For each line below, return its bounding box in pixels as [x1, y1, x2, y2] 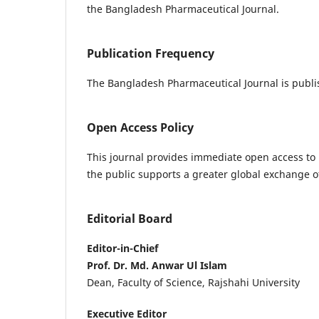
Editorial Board [87, 210, 172, 226]
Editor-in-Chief [87, 241, 158, 255]
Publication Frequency [87, 45, 214, 61]
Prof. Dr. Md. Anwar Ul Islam [87, 258, 227, 272]
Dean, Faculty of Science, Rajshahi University [87, 275, 300, 289]
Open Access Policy [87, 119, 194, 135]
